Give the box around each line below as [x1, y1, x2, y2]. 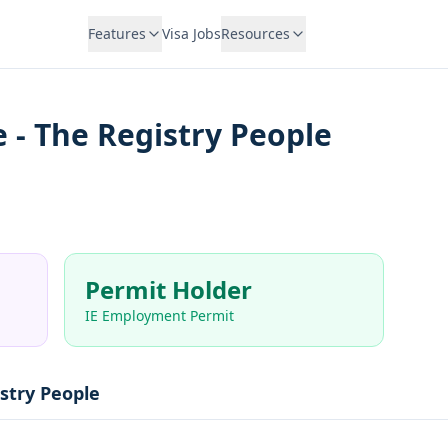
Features [87, 24, 146, 43]
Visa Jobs [161, 24, 221, 43]
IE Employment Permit [85, 306, 234, 325]
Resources [220, 24, 290, 43]
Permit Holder [85, 273, 252, 306]
